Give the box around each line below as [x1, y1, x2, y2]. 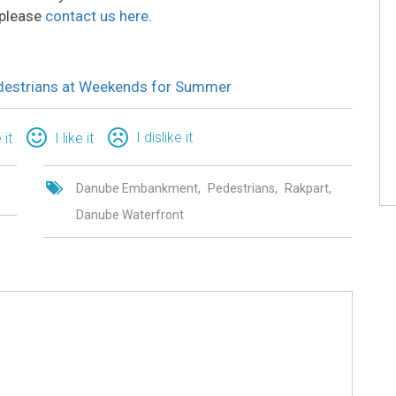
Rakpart [285, 180, 330, 195]
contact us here [45, 6, 148, 25]
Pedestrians [208, 180, 276, 195]
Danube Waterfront [76, 207, 185, 222]
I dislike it [136, 128, 193, 146]
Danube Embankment [76, 180, 199, 195]
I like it [55, 129, 94, 147]
